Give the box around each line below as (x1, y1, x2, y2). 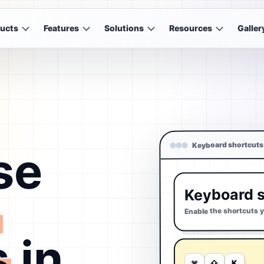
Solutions (104, 23, 144, 33)
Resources (169, 23, 212, 33)
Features (43, 23, 79, 33)
